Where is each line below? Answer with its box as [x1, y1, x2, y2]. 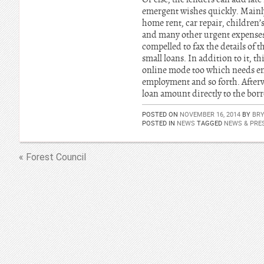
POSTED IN [142, 118, 177, 127]
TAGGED [195, 118, 224, 127]
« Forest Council [19, 151, 86, 163]
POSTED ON [142, 110, 180, 118]
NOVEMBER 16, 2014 [180, 110, 240, 118]
